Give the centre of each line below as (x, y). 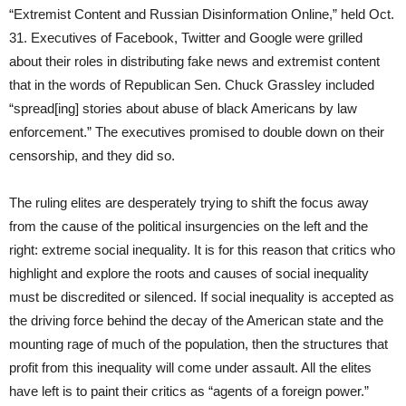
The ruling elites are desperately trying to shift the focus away (189, 203)
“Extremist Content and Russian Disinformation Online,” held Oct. (202, 14)
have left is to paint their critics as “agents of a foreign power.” (189, 391)
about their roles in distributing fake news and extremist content (194, 62)
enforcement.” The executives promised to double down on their (197, 132)
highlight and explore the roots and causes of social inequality (189, 274)
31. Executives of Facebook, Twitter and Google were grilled (186, 38)
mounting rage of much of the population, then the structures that (198, 344)
